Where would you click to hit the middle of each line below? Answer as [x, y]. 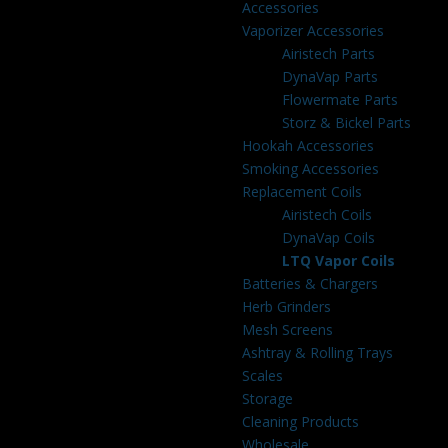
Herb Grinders [286, 306]
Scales [262, 375]
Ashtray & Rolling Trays [317, 352]
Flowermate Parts [339, 99]
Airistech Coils [326, 214]
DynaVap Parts [329, 76]
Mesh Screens [287, 329]
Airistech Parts [328, 53]
